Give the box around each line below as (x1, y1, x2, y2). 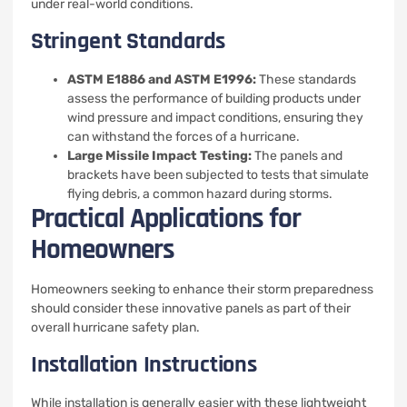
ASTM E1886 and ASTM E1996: (67, 72, 256, 87)
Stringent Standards (31, 26, 226, 56)
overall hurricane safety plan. (31, 320, 200, 335)
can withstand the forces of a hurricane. (67, 129, 300, 144)
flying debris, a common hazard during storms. (67, 186, 333, 202)
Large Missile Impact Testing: (67, 148, 252, 164)
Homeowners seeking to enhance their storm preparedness (31, 282, 373, 297)
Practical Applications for (31, 201, 301, 237)
